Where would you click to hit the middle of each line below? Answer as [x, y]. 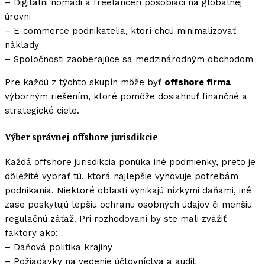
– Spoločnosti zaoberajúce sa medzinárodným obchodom [129, 59]
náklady [22, 45]
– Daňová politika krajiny [59, 248]
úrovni [18, 16]
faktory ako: [31, 233]
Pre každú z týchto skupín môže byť [85, 82]
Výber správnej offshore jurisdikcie [81, 136]
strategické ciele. [42, 110]
